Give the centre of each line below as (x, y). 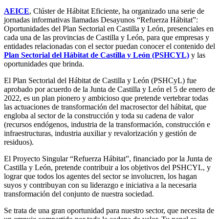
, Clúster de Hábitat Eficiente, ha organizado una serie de (117, 11)
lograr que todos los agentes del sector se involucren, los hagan (100, 176)
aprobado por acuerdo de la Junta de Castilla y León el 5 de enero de (109, 89)
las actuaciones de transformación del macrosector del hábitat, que (105, 107)
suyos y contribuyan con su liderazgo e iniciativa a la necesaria (100, 185)
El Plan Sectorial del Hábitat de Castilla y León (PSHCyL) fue (100, 81)
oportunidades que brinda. (44, 64)
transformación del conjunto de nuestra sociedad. (79, 194)
